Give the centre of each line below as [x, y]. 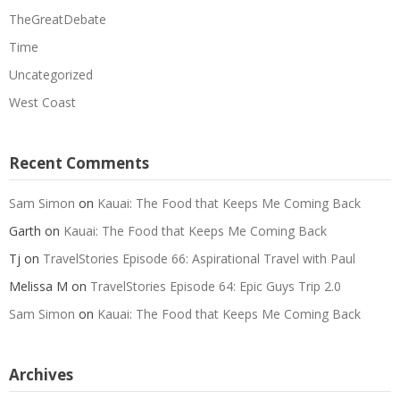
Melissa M [38, 287]
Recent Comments [79, 163]
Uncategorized [51, 75]
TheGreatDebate [58, 20]
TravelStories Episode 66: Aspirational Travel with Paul [199, 259]
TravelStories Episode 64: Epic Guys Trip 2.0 [216, 287]
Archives [41, 375]
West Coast [42, 103]
